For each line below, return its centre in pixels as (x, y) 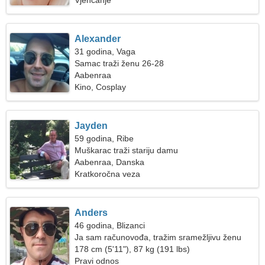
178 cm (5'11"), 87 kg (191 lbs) (132, 249)
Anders (91, 213)
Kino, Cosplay (101, 87)
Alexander (98, 39)
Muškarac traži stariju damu (127, 150)
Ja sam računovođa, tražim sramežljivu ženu (158, 237)
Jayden (91, 126)
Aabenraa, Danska (110, 162)
